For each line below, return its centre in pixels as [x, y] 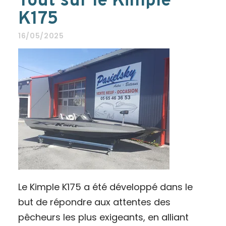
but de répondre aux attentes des [94, 202]
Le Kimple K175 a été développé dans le [105, 187]
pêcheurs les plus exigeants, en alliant [103, 217]
